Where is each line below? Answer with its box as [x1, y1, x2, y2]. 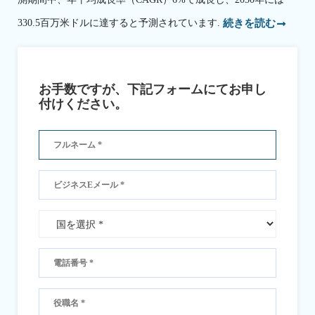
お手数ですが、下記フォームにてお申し [39, 82, 266, 97]
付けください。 [39, 97, 127, 112]
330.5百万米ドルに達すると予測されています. [18, 17, 223, 28]
